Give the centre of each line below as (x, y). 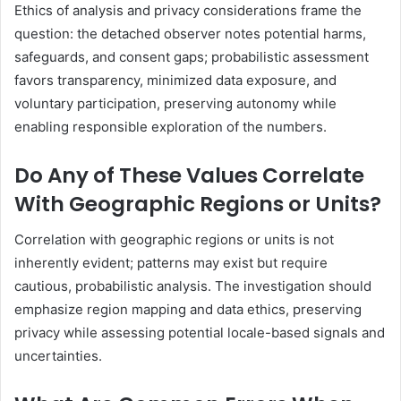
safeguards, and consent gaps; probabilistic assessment (192, 56)
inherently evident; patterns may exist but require (171, 263)
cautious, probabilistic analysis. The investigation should (193, 286)
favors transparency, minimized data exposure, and (175, 80)
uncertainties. (58, 356)
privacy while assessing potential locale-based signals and (200, 333)
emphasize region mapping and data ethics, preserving (188, 310)
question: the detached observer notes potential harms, (190, 33)
